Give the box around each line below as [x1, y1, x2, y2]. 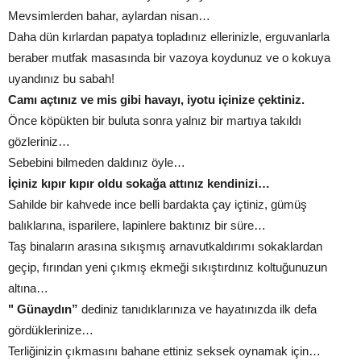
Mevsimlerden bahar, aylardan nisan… [8, 9, 210, 23]
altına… [8, 281, 48, 296]
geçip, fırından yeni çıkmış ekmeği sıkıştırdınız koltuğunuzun [8, 260, 327, 275]
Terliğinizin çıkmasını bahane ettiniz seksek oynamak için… [8, 344, 321, 359]
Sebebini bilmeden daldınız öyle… [8, 156, 185, 170]
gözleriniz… [8, 135, 70, 149]
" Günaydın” [8, 302, 81, 317]
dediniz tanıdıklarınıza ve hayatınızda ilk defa [81, 302, 317, 317]
